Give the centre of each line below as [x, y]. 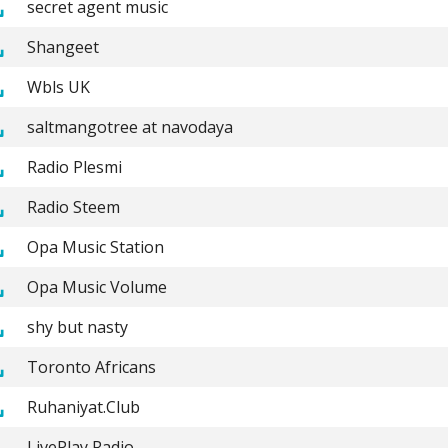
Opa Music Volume [96, 286]
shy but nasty [77, 326]
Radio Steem [73, 206]
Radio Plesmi [74, 166]
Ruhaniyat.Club [83, 406]
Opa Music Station [95, 246]
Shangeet [62, 46]
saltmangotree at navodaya [129, 126]
